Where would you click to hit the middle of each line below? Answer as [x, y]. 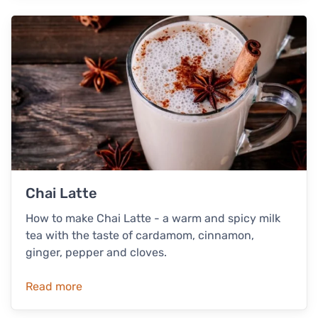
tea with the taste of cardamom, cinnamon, [140, 236]
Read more [54, 287]
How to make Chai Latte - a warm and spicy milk [153, 219]
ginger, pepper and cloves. [96, 253]
